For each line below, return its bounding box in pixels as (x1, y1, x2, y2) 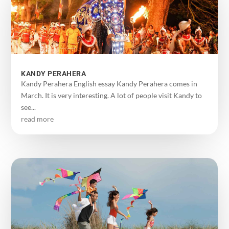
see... (21, 102, 36, 111)
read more (21, 114, 54, 123)
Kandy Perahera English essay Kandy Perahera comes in (21, 79, 198, 88)
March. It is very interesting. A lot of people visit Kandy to (21, 90, 202, 100)
